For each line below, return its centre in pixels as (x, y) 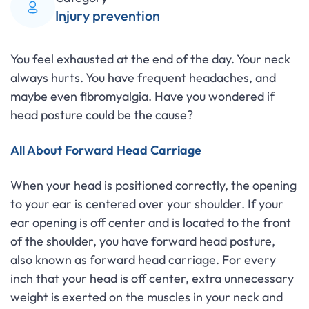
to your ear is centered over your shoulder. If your (147, 204)
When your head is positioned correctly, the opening (153, 185)
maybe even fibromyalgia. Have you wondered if (142, 96)
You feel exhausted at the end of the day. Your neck (150, 59)
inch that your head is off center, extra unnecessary (152, 278)
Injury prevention (108, 16)
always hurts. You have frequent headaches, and (143, 78)
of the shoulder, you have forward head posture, (143, 241)
